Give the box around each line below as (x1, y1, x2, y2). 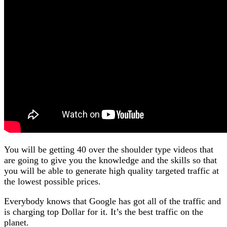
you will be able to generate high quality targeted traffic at (4, 165, 219, 176)
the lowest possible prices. (4, 176, 101, 186)
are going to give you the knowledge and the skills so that (4, 155, 217, 165)
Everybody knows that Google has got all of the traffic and (4, 196, 221, 206)
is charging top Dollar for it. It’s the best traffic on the (4, 206, 203, 217)
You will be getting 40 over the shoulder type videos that (4, 144, 213, 155)
